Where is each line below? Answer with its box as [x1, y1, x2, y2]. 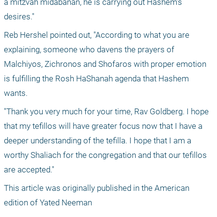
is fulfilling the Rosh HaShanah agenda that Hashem [4, 74, 189, 84]
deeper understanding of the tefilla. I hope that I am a [4, 136, 191, 146]
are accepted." [4, 165, 56, 175]
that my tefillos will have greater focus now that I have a [4, 121, 202, 131]
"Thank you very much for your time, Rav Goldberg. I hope [4, 107, 209, 117]
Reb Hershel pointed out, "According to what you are [4, 30, 189, 40]
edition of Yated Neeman [4, 198, 92, 208]
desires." [4, 12, 34, 22]
